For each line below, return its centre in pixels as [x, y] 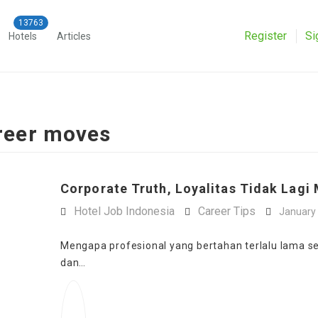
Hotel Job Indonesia [124, 211]
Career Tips [227, 211]
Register [265, 36]
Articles [74, 36]
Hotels [23, 36]
